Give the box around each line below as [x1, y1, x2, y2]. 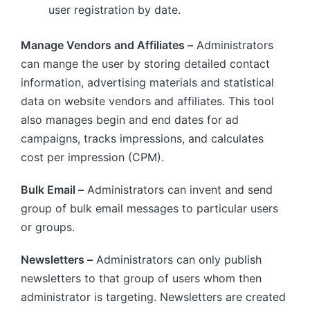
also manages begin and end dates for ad [21, 113, 239, 127]
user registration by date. [48, 3, 181, 17]
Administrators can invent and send [84, 183, 273, 197]
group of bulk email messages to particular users [21, 201, 278, 216]
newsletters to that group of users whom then [21, 271, 262, 286]
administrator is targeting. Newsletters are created [21, 290, 286, 304]
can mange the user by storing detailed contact [21, 57, 270, 71]
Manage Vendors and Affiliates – [21, 38, 193, 53]
